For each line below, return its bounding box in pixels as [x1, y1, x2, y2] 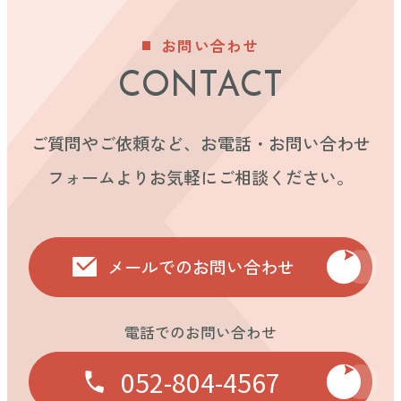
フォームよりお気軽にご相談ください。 [47, 164, 354, 190]
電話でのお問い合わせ [124, 321, 277, 344]
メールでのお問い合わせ [107, 253, 294, 279]
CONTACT [118, 69, 283, 105]
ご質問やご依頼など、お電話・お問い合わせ [30, 130, 371, 156]
